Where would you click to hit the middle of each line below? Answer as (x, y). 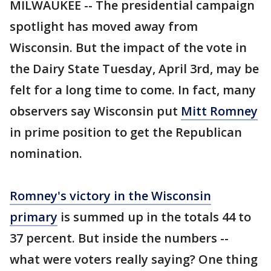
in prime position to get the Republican (126, 132)
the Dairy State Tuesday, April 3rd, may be (134, 69)
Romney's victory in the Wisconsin (110, 196)
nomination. (46, 153)
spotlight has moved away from (104, 26)
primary (34, 217)
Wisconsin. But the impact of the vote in (128, 47)
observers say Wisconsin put (95, 111)
